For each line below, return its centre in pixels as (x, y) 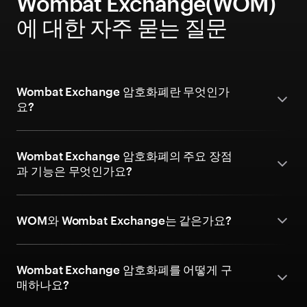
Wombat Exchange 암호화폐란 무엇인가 (123, 91)
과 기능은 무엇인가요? (75, 171)
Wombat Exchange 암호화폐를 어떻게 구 (125, 269)
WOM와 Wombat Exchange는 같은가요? (124, 220)
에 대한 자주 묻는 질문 (122, 27)
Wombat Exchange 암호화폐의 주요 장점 (125, 156)
